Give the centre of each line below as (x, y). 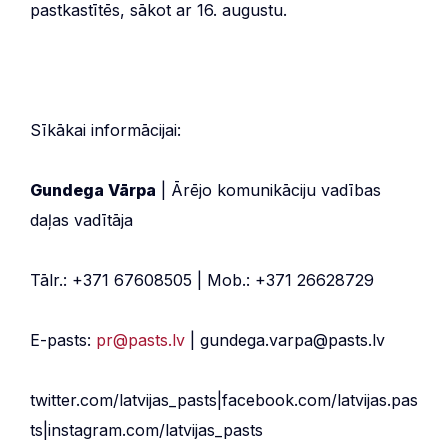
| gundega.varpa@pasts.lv (285, 339)
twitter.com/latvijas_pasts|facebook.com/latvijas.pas (224, 399)
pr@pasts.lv (140, 339)
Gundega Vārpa (93, 189)
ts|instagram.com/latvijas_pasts (146, 429)
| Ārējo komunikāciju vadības (268, 189)
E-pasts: (63, 339)
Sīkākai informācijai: (105, 129)
